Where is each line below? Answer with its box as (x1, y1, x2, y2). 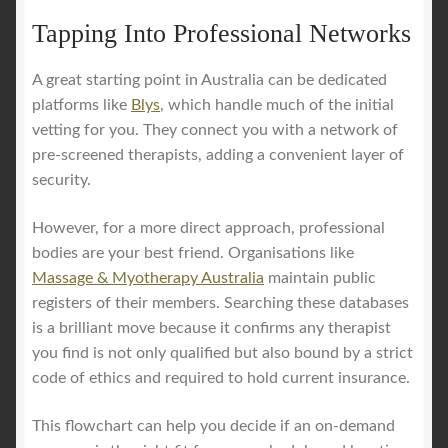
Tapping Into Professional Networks (32, 19, 411, 49)
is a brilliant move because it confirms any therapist (32, 320, 391, 337)
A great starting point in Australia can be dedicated (32, 72, 387, 89)
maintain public (264, 270, 376, 287)
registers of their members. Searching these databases (32, 295, 409, 312)
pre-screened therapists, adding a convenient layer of (32, 147, 404, 164)
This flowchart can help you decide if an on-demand (32, 417, 395, 434)
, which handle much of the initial (160, 97, 394, 114)
